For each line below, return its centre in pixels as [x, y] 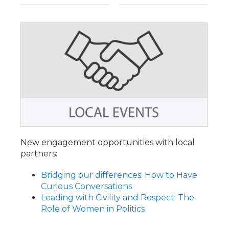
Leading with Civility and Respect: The [118, 197]
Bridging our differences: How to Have [119, 175]
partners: [39, 153]
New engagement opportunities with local [108, 142]
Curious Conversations [86, 186]
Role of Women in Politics [93, 209]
